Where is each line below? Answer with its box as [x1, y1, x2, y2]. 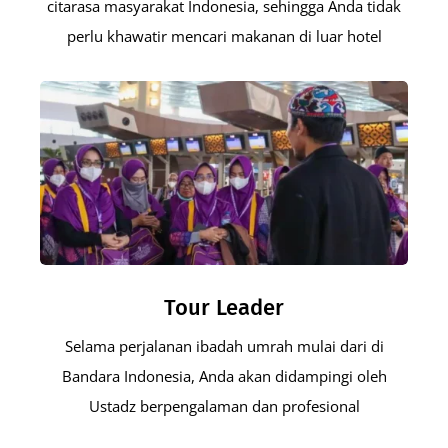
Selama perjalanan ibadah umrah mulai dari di [64, 335, 384, 356]
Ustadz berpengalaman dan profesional [88, 395, 360, 416]
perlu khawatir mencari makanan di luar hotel [66, 25, 382, 46]
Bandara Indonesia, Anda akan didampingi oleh [61, 365, 387, 386]
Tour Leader [164, 293, 284, 321]
